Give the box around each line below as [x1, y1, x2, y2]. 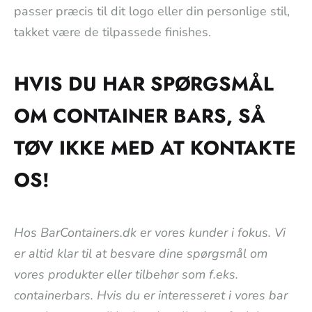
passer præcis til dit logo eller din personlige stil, [14, 2, 290, 19]
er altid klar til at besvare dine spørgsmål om [14, 245, 267, 263]
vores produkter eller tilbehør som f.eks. [14, 266, 238, 283]
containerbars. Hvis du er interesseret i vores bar [14, 287, 288, 304]
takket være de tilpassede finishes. [14, 23, 211, 40]
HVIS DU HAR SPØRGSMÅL [14, 70, 274, 99]
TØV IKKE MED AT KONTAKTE [14, 134, 296, 163]
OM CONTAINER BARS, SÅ [14, 102, 265, 131]
